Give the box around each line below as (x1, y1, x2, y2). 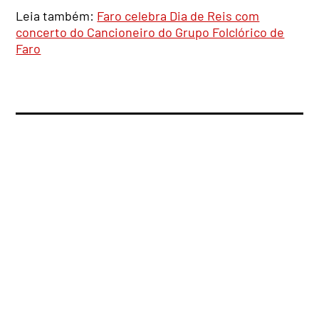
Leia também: (16, 7, 98, 23)
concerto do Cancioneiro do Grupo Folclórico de (16, 23, 285, 40)
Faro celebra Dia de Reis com (97, 7, 260, 23)
